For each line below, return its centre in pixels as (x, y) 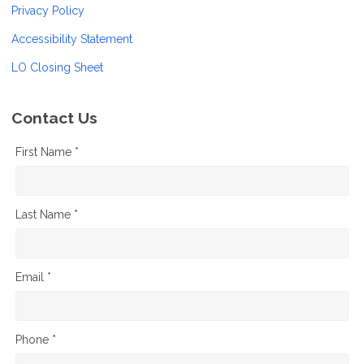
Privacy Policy (48, 11)
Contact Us (54, 118)
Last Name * (47, 214)
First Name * (47, 152)
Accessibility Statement (72, 39)
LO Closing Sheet (57, 68)
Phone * (36, 340)
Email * (33, 277)
